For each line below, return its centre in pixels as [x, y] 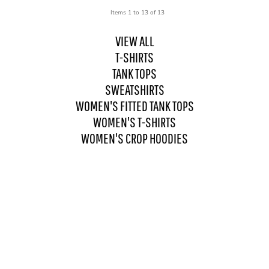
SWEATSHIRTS [134, 89]
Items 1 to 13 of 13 [138, 13]
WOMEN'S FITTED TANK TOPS [134, 106]
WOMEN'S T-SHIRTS [134, 122]
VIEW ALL [134, 41]
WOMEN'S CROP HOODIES [134, 138]
